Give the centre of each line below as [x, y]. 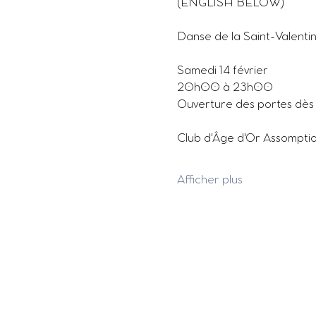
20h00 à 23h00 [225, 88]
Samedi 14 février [222, 71]
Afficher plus [209, 180]
